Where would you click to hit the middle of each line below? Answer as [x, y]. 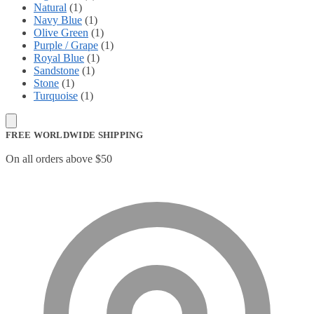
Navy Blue [58, 20]
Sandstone [56, 70]
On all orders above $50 [59, 158]
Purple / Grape [66, 45]
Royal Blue [59, 57]
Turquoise [56, 95]
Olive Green [61, 32]
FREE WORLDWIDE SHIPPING [74, 135]
